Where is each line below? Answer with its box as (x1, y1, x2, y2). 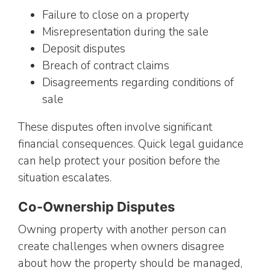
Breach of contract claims (42, 58, 169, 74)
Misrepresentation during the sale (42, 24, 209, 40)
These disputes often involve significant (18, 119, 212, 135)
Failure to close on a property (42, 7, 189, 24)
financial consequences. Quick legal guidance (18, 136, 243, 152)
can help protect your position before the (18, 152, 220, 169)
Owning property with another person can (18, 221, 226, 237)
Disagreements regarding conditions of (42, 75, 234, 91)
